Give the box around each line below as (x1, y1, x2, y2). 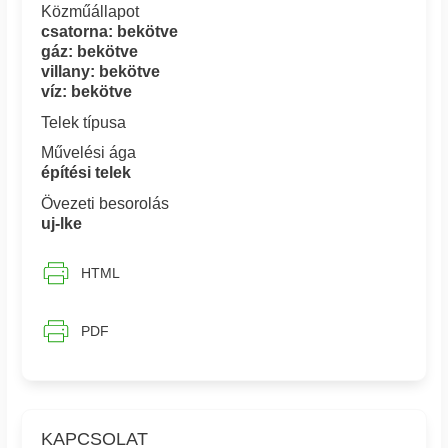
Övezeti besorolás (41, 194, 170, 212)
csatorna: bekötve (41, 23, 179, 41)
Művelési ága (41, 144, 137, 162)
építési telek (41, 164, 132, 182)
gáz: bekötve (41, 43, 139, 61)
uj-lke (41, 214, 83, 232)
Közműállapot (41, 3, 140, 21)
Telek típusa (41, 113, 127, 131)
